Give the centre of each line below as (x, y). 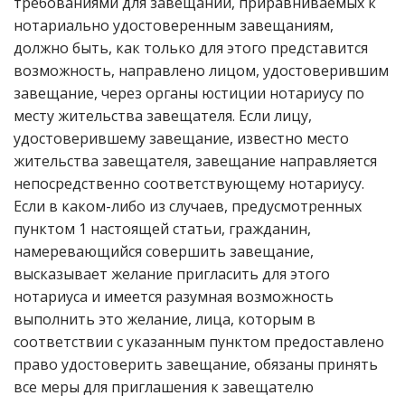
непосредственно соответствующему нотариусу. (189, 184)
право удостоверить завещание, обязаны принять (196, 364)
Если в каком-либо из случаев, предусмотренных (188, 206)
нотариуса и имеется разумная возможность (174, 297)
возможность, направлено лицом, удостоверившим (201, 71)
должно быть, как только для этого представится (191, 48)
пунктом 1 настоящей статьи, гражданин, (162, 229)
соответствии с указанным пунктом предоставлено (199, 342)
